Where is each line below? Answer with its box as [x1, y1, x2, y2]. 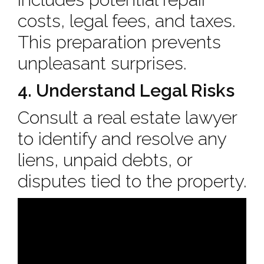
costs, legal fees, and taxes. [18, 11, 235, 31]
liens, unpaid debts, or [18, 150, 192, 170]
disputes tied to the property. [18, 171, 246, 192]
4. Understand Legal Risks [18, 80, 235, 101]
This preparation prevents [18, 32, 221, 52]
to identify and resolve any [18, 128, 226, 149]
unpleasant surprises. [18, 53, 186, 74]
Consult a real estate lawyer [18, 107, 237, 128]
